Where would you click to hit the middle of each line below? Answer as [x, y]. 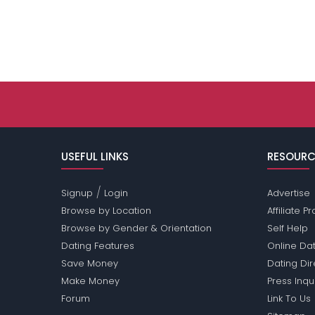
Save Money [90, 264]
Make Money [91, 281]
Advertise [288, 193]
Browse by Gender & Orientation [137, 229]
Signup [77, 193]
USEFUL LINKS [95, 157]
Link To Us [289, 299]
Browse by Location [107, 211]
